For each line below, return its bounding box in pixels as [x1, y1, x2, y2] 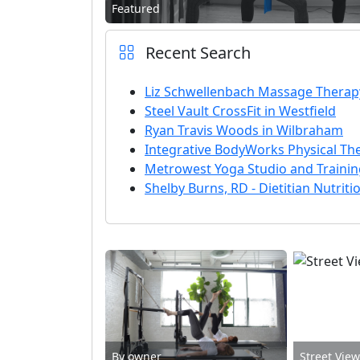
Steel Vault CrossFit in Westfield [145, 101, 336, 120]
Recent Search [141, 41, 251, 63]
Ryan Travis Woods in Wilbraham [145, 121, 343, 139]
